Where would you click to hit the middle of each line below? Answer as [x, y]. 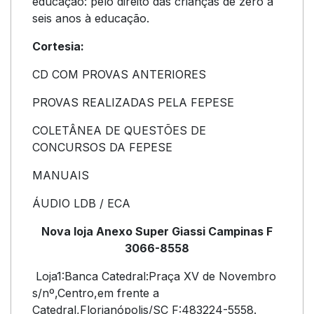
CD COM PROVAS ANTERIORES [119, 74]
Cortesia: [58, 46]
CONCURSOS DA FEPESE [102, 147]
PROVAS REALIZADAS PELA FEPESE [133, 102]
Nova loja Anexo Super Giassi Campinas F [157, 231]
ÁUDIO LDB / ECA [81, 203]
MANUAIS [61, 175]
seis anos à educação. [91, 18]
